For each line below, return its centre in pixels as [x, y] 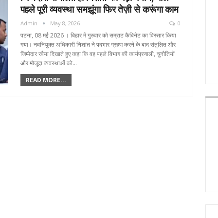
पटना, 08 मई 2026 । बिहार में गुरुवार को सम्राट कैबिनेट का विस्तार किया [98, 36]
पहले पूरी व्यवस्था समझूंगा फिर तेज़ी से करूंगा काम [100, 9]
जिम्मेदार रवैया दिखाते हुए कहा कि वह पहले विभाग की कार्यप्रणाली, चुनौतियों [97, 54]
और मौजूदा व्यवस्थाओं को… [48, 63]
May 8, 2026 [65, 23]
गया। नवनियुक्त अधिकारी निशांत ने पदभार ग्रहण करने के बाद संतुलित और [98, 45]
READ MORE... [46, 80]
